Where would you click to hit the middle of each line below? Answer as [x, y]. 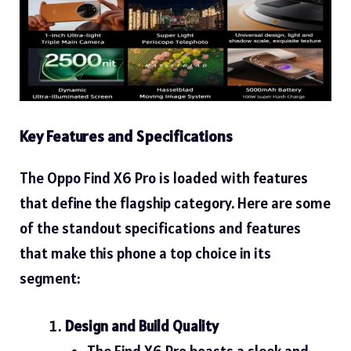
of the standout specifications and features [160, 228]
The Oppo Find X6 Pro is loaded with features [164, 178]
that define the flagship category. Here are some [175, 203]
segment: [50, 279]
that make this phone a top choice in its [145, 253]
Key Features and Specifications [126, 137]
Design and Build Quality [141, 326]
